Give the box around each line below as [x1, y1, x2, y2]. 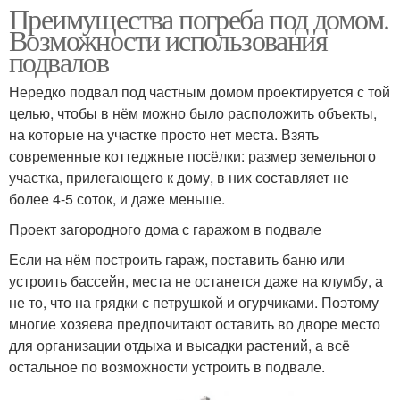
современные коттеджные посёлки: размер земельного [9, 146, 376, 167]
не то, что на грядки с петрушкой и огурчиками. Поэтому [9, 292, 379, 313]
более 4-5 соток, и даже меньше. [9, 188, 225, 210]
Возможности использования [9, 21, 327, 60]
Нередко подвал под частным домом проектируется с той [9, 81, 390, 103]
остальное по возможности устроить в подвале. [9, 356, 325, 378]
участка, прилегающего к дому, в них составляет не [9, 167, 349, 188]
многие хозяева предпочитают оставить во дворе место [9, 313, 380, 335]
